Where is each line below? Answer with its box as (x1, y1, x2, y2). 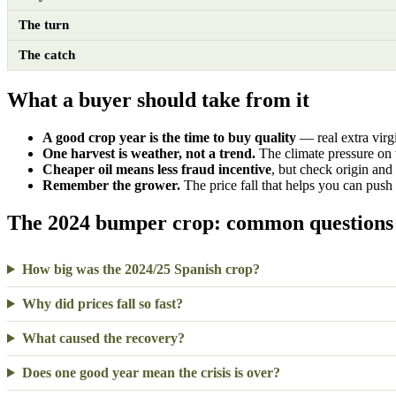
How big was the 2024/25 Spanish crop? (21, 261, 260, 277)
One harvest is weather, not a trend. (42, 146, 255, 162)
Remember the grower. (42, 178, 180, 194)
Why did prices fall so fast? (21, 295, 183, 311)
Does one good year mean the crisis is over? (21, 364, 280, 380)
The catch (19, 48, 75, 63)
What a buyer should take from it (7, 88, 309, 112)
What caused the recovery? (21, 330, 185, 346)
